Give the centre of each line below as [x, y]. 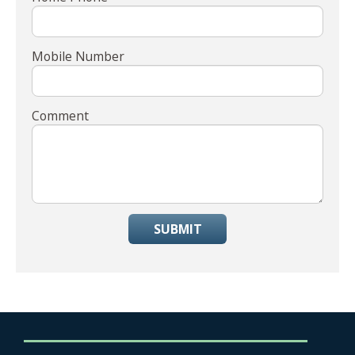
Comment [60, 116]
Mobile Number [78, 56]
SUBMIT [177, 229]
